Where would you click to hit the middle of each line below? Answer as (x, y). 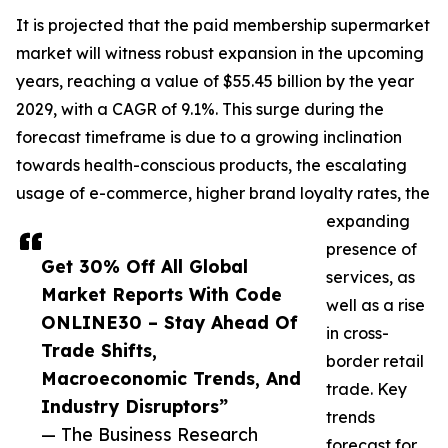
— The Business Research (149, 434)
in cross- (357, 333)
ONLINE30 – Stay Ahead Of (169, 322)
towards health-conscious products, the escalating (211, 165)
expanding (368, 221)
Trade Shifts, (99, 350)
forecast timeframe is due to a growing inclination (209, 137)
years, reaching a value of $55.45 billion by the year (215, 81)
